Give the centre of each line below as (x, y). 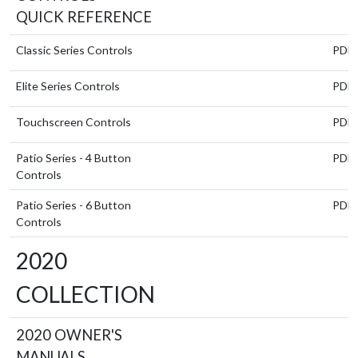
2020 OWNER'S (69, 334)
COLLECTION (86, 294)
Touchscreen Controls (74, 121)
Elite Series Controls (68, 86)
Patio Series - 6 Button (74, 205)
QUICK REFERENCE (84, 16)
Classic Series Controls (74, 50)
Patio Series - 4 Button (74, 157)
